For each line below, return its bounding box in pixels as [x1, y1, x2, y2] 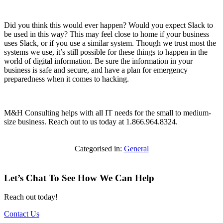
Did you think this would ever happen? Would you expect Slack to [4, 20, 213, 29]
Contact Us [4, 210, 39, 219]
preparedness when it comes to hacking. [4, 74, 129, 83]
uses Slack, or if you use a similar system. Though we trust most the [4, 38, 216, 47]
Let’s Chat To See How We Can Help [4, 172, 154, 183]
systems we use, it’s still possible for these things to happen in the [4, 47, 208, 56]
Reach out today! [4, 193, 58, 202]
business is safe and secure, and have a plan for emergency [4, 65, 188, 74]
